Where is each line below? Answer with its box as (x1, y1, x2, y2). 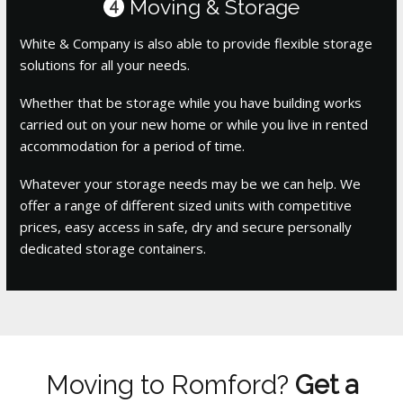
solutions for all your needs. (20, 55, 191, 74)
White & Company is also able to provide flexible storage (20, 33, 373, 52)
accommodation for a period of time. (20, 136, 246, 155)
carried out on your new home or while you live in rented (20, 114, 369, 133)
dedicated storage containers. (20, 238, 207, 257)
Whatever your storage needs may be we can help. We (20, 174, 362, 193)
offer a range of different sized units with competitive (20, 195, 353, 214)
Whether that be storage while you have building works (20, 93, 363, 112)
